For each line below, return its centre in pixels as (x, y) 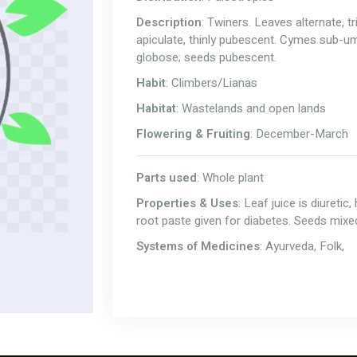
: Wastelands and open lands (251, 108)
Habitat (156, 108)
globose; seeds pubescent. (206, 57)
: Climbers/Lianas (212, 83)
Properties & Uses (187, 203)
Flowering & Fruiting (193, 134)
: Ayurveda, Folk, (302, 246)
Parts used (167, 178)
